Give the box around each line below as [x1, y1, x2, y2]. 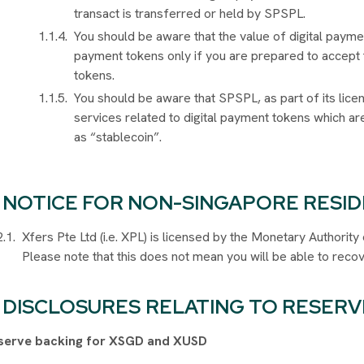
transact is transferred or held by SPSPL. [74, 4, 306, 22]
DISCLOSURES [2, 293, 141, 319]
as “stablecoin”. [74, 128, 166, 145]
